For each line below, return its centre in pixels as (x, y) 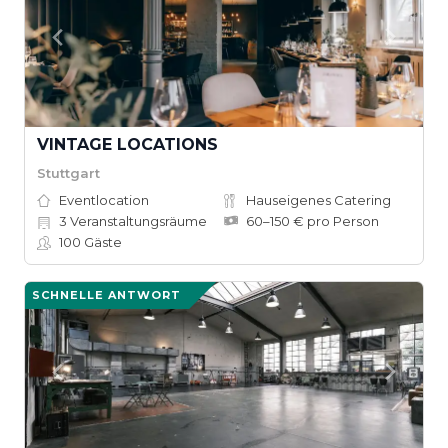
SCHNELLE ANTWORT (106, 295)
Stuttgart (68, 172)
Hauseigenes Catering (318, 200)
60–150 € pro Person (312, 221)
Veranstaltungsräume (137, 221)
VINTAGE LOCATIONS (127, 144)
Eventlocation (104, 200)
